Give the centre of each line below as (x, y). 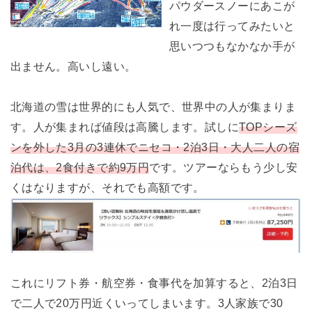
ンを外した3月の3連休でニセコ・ (97, 147)
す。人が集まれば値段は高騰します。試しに (125, 126)
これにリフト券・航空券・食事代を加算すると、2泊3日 (154, 283)
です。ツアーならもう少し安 (224, 167)
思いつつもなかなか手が (232, 46)
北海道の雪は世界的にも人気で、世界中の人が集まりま (153, 106)
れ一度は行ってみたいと (232, 25)
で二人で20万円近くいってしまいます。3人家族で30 (147, 303)
